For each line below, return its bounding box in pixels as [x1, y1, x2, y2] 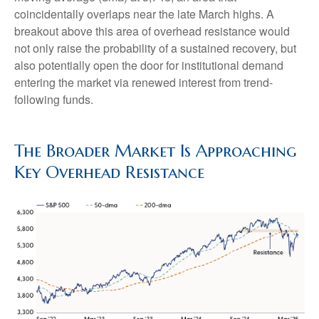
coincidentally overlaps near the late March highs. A [14, 6, 274, 23]
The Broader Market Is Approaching [14, 140, 296, 162]
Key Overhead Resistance [14, 162, 204, 184]
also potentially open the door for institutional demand [14, 57, 283, 74]
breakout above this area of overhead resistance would [14, 23, 290, 40]
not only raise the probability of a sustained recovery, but [14, 40, 296, 57]
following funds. [14, 91, 93, 108]
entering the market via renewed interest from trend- [14, 74, 273, 91]
